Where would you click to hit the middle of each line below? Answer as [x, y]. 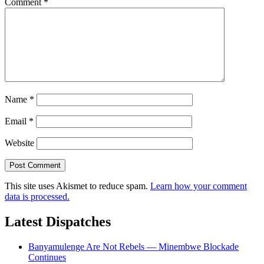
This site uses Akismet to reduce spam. [77, 186]
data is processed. [37, 196]
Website [19, 143]
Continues [47, 257]
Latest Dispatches [58, 221]
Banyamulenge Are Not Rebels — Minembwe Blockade [133, 246]
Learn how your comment [199, 186]
